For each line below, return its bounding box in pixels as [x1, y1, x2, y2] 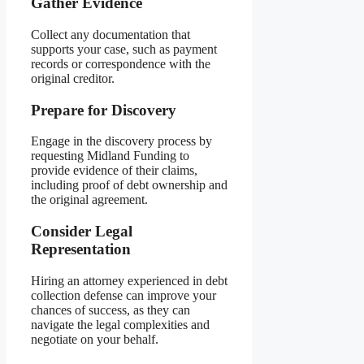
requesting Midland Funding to [31, 149, 189, 163]
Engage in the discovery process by [31, 134, 212, 149]
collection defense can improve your [31, 288, 216, 302]
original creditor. [31, 71, 115, 86]
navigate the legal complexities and [31, 317, 210, 331]
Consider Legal [31, 223, 132, 240]
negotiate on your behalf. [31, 331, 158, 346]
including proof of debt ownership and [31, 178, 227, 193]
